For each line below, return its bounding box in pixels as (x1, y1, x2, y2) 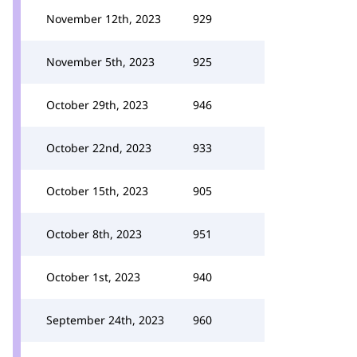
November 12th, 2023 (46, 11, 161, 26)
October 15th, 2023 (46, 183, 148, 198)
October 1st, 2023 (46, 269, 140, 284)
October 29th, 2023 (46, 97, 148, 112)
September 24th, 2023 (46, 312, 164, 328)
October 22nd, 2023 (46, 140, 151, 155)
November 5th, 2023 (46, 54, 155, 69)
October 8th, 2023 (46, 226, 142, 241)
